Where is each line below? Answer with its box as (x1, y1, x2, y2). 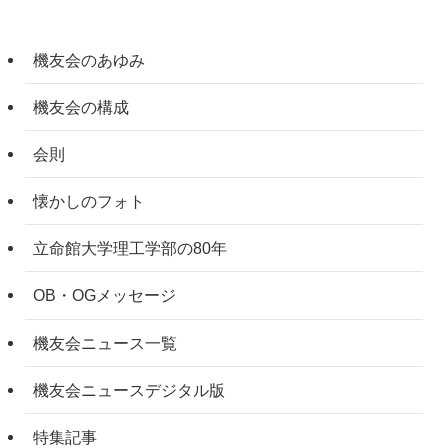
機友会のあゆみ (33, 50, 146, 69)
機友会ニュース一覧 (33, 333, 178, 352)
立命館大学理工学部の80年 (33, 239, 228, 258)
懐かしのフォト (33, 192, 146, 211)
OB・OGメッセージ (33, 286, 177, 305)
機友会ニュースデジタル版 (33, 380, 226, 399)
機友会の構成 (33, 97, 130, 116)
